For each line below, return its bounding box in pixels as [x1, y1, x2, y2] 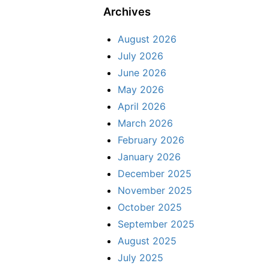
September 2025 [118, 217, 195, 230]
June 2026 [118, 66, 166, 79]
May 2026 [118, 83, 164, 95]
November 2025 [118, 184, 192, 196]
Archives [103, 4, 151, 18]
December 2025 [118, 167, 192, 180]
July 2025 [118, 251, 163, 264]
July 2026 [118, 49, 163, 62]
